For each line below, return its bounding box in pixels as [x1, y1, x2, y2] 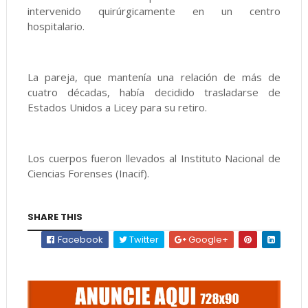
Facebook [56, 233, 104, 246]
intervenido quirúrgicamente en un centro [27, 4, 281, 18]
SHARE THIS [27, 210, 82, 223]
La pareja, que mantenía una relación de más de [27, 70, 281, 84]
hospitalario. [27, 19, 85, 33]
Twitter [127, 233, 159, 246]
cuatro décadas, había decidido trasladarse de [27, 85, 281, 99]
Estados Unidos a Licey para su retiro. [27, 100, 207, 114]
